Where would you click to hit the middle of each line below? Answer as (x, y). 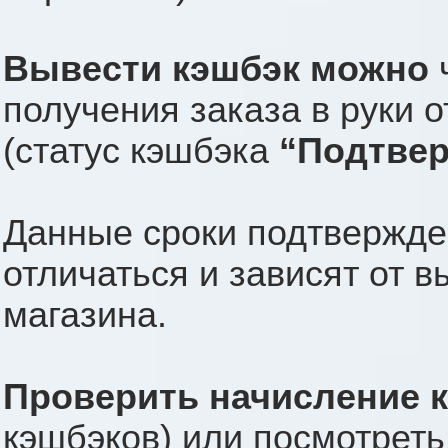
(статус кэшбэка (141, 151)
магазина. (85, 315)
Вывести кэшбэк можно (216, 69)
